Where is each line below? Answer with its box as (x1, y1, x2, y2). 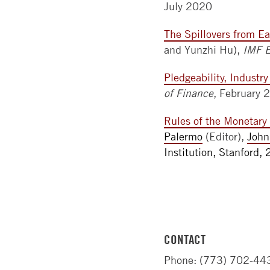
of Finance (164, 87, 213, 99)
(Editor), (202, 130, 247, 143)
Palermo (164, 130, 202, 143)
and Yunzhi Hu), (164, 43, 243, 56)
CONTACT (164, 232, 206, 247)
